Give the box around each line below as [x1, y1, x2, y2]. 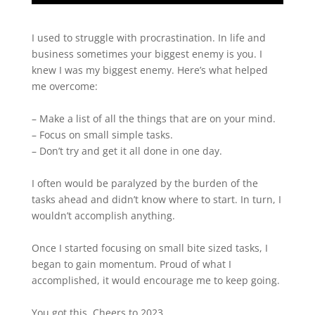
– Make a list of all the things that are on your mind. [31, 111, 276, 125]
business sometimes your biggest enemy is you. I [31, 46, 262, 60]
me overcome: [31, 79, 98, 93]
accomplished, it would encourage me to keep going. [31, 273, 280, 287]
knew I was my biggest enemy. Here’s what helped [31, 63, 268, 77]
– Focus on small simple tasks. [31, 127, 173, 141]
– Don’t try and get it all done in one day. [31, 143, 222, 157]
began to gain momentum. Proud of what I [31, 257, 231, 271]
